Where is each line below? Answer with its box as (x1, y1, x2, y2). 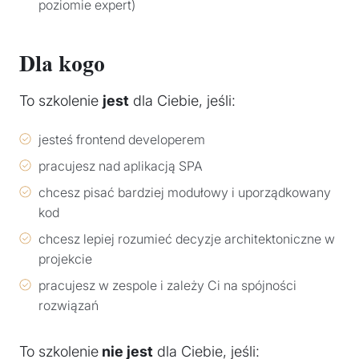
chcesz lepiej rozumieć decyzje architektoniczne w (38, 230, 335, 247)
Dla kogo (19, 51, 105, 77)
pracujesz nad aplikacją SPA (38, 157, 203, 174)
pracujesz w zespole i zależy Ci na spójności (38, 276, 296, 293)
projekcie (38, 250, 92, 267)
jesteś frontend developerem (38, 131, 205, 147)
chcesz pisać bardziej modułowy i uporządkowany (38, 184, 331, 200)
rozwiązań (38, 296, 99, 313)
